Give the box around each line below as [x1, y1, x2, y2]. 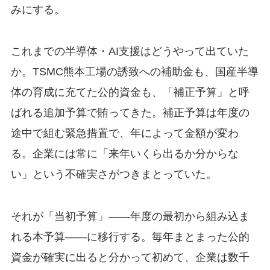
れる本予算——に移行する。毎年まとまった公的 [10, 231, 250, 243]
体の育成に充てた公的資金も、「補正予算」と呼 [10, 86, 250, 99]
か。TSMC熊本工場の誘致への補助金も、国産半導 [10, 66, 259, 78]
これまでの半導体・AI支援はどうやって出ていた [10, 45, 249, 58]
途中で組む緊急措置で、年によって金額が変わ [10, 127, 239, 140]
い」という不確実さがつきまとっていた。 [10, 168, 217, 181]
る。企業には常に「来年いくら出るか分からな [10, 148, 239, 160]
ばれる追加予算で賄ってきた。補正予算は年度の [10, 107, 250, 119]
